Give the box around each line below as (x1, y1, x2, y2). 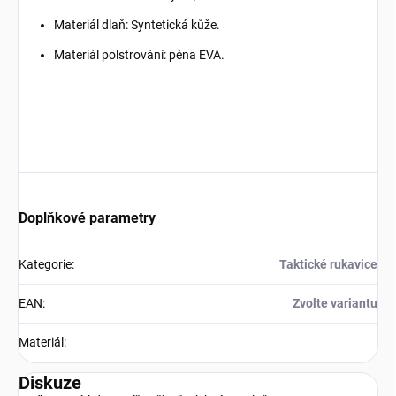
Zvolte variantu (293, 296, 377, 311)
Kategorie (19, 257, 72, 272)
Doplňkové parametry (19, 209, 156, 227)
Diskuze (19, 372, 81, 394)
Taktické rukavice (279, 257, 377, 272)
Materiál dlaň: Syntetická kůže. (54, 18, 220, 33)
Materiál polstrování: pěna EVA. (54, 48, 225, 63)
